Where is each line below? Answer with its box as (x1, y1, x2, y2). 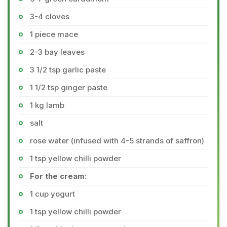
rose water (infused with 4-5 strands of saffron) (30, 136, 204, 145)
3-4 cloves (30, 12, 69, 21)
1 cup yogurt (30, 189, 75, 199)
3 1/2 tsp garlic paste (30, 65, 106, 74)
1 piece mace (30, 29, 78, 39)
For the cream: (30, 171, 87, 181)
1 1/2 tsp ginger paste (30, 83, 107, 92)
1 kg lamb (30, 100, 64, 110)
